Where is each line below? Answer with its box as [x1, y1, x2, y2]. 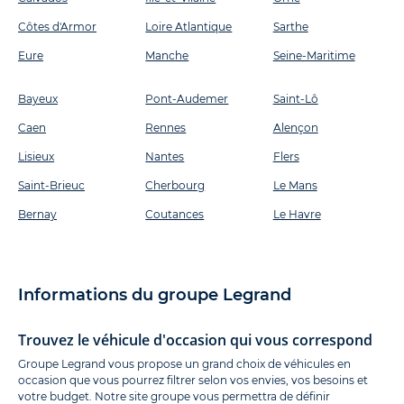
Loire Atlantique [145, 20, 233, 34]
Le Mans [272, 179, 317, 193]
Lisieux [18, 150, 54, 164]
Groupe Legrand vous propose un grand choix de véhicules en [18, 357, 351, 372]
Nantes [145, 150, 185, 164]
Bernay [18, 207, 57, 222]
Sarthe [272, 20, 308, 34]
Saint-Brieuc [18, 179, 85, 193]
